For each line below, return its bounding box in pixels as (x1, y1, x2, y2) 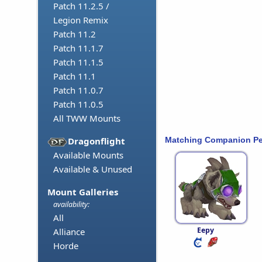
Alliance (53, 226, 85, 238)
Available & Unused (53, 163, 132, 175)
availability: (53, 199, 89, 210)
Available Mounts (53, 149, 123, 161)
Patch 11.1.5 (53, 56, 104, 68)
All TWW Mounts (53, 112, 120, 125)
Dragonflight (68, 135, 126, 147)
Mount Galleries (47, 186, 118, 198)
